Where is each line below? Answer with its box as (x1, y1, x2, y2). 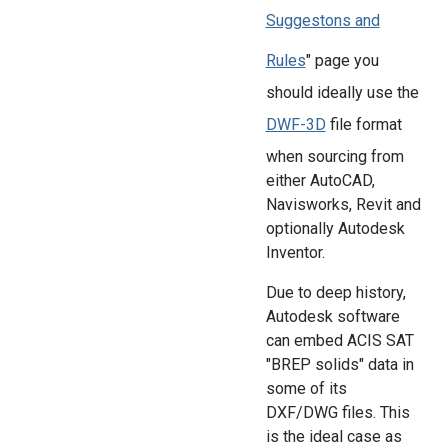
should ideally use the (265, 83, 419, 103)
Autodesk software (265, 307, 400, 327)
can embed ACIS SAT (265, 331, 414, 351)
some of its (265, 379, 347, 399)
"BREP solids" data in (265, 355, 414, 375)
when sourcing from (265, 147, 404, 167)
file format (325, 115, 402, 135)
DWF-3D (265, 115, 326, 135)
